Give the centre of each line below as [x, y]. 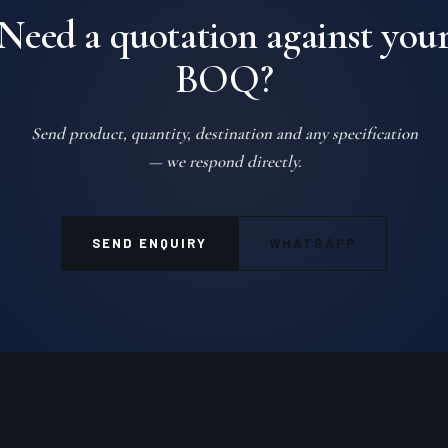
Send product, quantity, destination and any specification [224, 134]
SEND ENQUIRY [150, 243]
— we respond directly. [224, 162]
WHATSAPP [312, 243]
